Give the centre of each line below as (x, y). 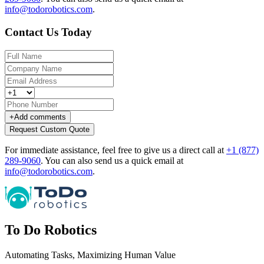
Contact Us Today (48, 32)
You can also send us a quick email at (114, 160)
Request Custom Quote (49, 129)
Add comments (40, 117)
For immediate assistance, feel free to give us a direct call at (115, 150)
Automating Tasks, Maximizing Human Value (90, 255)
